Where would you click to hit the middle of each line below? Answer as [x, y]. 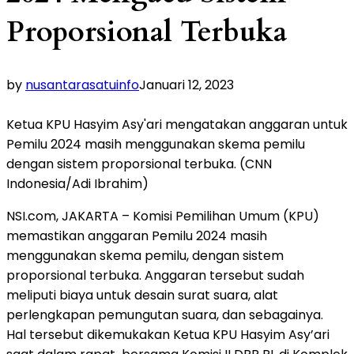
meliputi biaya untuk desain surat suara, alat [142, 295]
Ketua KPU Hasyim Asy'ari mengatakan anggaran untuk [177, 124]
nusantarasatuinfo [82, 85]
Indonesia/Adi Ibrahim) [77, 183]
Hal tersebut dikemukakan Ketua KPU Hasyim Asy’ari [168, 334]
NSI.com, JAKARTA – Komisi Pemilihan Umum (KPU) [163, 216]
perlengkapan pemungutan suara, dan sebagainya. [165, 314]
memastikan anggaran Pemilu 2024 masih [137, 235]
